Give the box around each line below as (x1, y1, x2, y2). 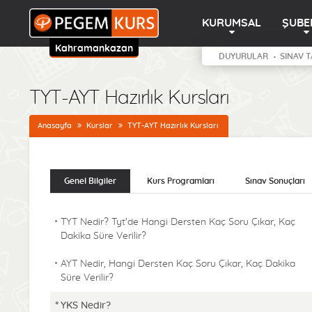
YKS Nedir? (61, 301, 111, 311)
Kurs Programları (147, 177, 214, 185)
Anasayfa (38, 122, 72, 130)
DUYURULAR (219, 52, 268, 61)
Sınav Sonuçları (245, 177, 305, 185)
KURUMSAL (202, 17, 261, 29)
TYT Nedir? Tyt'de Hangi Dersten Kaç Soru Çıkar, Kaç (61, 217, 295, 227)
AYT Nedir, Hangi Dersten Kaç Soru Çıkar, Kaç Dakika (61, 259, 295, 269)
